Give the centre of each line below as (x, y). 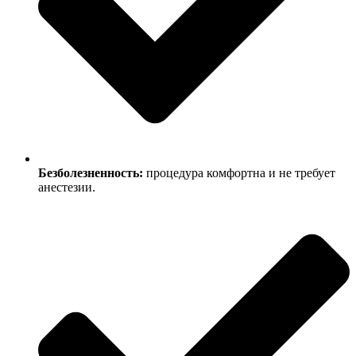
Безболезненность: (91, 172)
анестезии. (67, 187)
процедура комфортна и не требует (239, 172)
